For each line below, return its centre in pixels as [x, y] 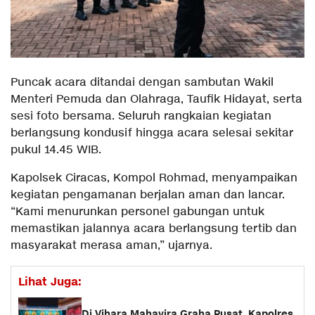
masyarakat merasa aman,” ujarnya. [111, 245]
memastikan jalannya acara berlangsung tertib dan [154, 229]
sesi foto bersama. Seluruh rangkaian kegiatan [141, 116]
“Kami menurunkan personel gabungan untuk [137, 212]
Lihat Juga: [50, 282]
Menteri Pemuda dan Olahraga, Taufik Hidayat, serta [156, 99]
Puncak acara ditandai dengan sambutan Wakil [142, 82]
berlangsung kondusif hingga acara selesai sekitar [152, 133]
